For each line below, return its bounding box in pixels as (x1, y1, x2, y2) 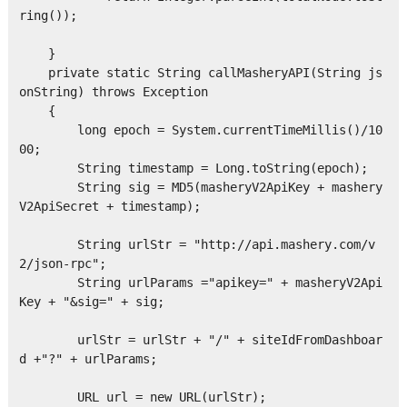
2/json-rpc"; (18, 256, 106, 272)
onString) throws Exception (18, 84, 208, 100)
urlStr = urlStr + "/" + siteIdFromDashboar (18, 333, 382, 348)
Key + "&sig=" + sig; (18, 294, 164, 310)
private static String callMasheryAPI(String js (18, 65, 382, 81)
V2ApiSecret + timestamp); (18, 199, 215, 214)
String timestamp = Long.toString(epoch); (18, 161, 368, 176)
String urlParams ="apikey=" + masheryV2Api (18, 275, 382, 291)
